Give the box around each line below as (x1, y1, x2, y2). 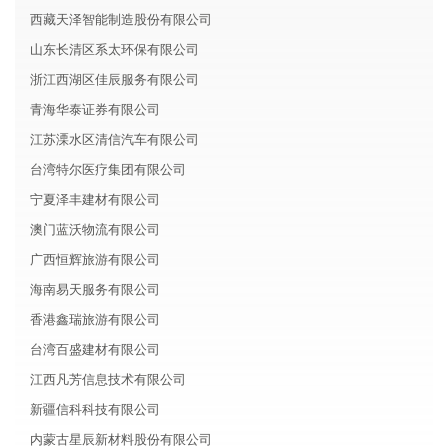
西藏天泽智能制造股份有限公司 (30, 12, 212, 27)
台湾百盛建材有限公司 (30, 342, 160, 357)
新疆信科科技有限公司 (30, 402, 160, 417)
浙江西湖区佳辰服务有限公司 (30, 72, 199, 87)
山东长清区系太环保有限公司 (30, 42, 199, 57)
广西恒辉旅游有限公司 (30, 252, 160, 267)
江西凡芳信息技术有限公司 (30, 372, 186, 387)
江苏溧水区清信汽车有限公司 (30, 132, 199, 147)
